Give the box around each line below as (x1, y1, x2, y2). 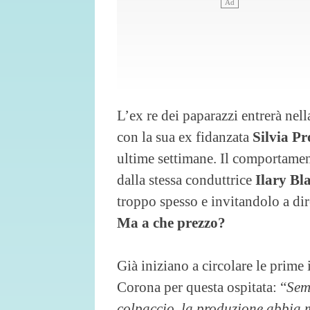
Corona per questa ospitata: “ (117, 278, 286, 295)
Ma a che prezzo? (117, 214, 226, 230)
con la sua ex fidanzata (117, 128, 253, 145)
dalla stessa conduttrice (117, 171, 255, 188)
